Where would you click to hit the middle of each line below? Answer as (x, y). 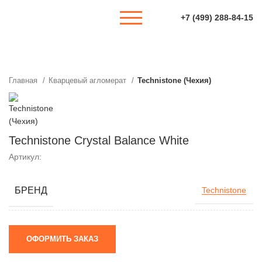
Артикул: (25, 157)
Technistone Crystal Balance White (99, 140)
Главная (24, 80)
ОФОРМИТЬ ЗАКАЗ (62, 239)
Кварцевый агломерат (89, 80)
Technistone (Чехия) (174, 80)
